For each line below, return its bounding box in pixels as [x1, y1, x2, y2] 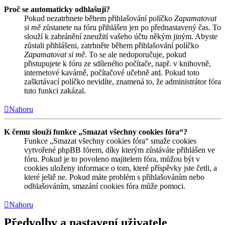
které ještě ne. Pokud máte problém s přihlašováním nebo [24, 172, 204, 181]
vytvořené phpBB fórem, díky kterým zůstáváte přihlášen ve [24, 145, 215, 154]
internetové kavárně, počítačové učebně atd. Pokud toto [24, 68, 199, 77]
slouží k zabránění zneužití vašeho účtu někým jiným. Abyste [24, 32, 217, 41]
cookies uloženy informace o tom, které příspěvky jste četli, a [24, 163, 217, 172]
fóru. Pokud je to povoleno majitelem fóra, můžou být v [24, 154, 200, 163]
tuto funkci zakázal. [24, 86, 86, 95]
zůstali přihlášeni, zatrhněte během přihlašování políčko [24, 41, 199, 50]
